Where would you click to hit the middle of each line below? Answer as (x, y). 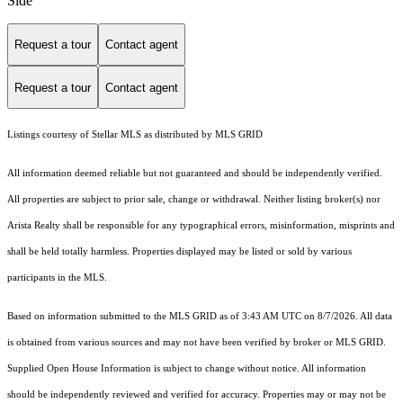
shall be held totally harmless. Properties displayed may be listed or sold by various (179, 252)
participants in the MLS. (58, 278)
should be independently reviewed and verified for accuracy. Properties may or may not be (197, 395)
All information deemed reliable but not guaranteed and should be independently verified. (195, 174)
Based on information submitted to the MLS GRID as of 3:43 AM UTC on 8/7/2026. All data (200, 317)
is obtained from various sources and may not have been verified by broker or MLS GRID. (197, 343)
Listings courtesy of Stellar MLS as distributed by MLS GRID (135, 135)
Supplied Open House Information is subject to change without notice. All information (187, 369)
